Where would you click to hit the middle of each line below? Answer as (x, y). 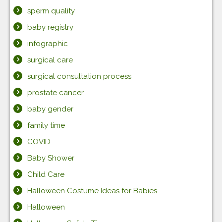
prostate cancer (55, 93)
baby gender (50, 109)
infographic (48, 44)
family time (46, 125)
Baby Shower (51, 158)
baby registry (50, 27)
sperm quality (51, 11)
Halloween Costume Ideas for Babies (92, 191)
